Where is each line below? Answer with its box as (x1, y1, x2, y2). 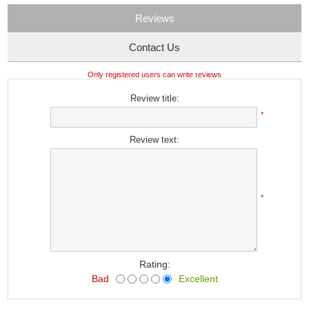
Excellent (178, 273, 218, 284)
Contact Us (129, 41, 180, 53)
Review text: (130, 134, 179, 145)
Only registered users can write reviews (88, 70, 221, 79)
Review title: (130, 93, 179, 103)
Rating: (139, 259, 170, 270)
